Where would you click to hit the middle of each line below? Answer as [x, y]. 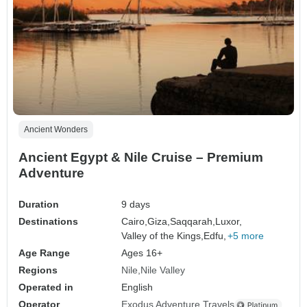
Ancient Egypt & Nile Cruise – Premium [141, 158]
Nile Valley [163, 270]
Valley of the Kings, [163, 236]
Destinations [48, 222]
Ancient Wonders [56, 130]
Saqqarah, [193, 222]
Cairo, [135, 222]
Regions [38, 270]
